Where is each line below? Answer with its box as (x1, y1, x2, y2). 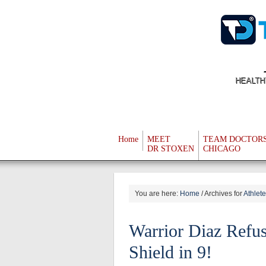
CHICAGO (203, 144, 240, 153)
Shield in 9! (129, 242, 212, 262)
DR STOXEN (147, 144, 194, 153)
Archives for (203, 189, 243, 198)
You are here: (135, 189, 180, 198)
